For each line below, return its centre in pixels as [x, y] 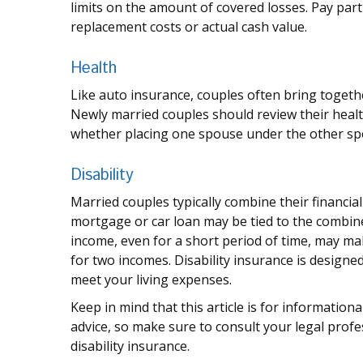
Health [94, 69]
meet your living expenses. [151, 280]
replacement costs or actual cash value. [189, 27]
